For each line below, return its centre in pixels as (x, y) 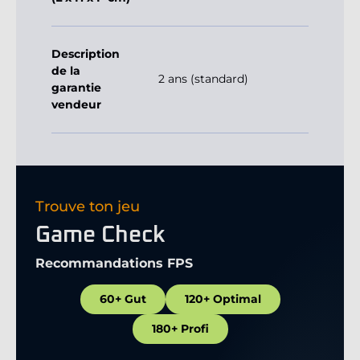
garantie (76, 88)
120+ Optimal (223, 299)
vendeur (76, 105)
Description (86, 54)
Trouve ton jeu (88, 207)
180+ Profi (180, 329)
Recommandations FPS (114, 264)
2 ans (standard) (203, 79)
